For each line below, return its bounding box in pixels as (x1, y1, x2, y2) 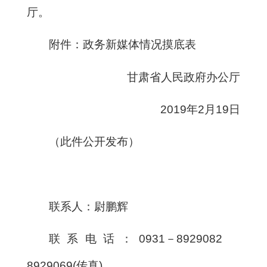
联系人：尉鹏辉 (49, 200, 129, 213)
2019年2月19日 (160, 103, 240, 116)
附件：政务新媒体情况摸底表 (49, 38, 197, 51)
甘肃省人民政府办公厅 (127, 70, 240, 83)
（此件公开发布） (49, 135, 140, 148)
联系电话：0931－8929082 (49, 232, 240, 246)
